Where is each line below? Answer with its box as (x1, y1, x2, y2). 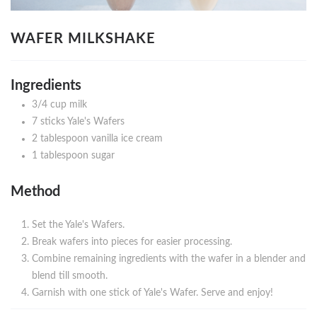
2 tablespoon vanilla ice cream (32, 134, 163, 144)
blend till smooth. (32, 271, 108, 282)
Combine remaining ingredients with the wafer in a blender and (32, 254, 306, 265)
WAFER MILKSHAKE (11, 32, 156, 47)
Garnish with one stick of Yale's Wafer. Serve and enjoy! (32, 288, 273, 299)
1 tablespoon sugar (32, 151, 115, 161)
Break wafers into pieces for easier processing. (32, 237, 232, 248)
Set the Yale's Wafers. (32, 220, 125, 231)
